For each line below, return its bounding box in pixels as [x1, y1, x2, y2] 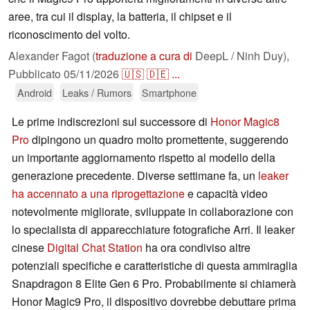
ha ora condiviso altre [143, 239, 250, 256]
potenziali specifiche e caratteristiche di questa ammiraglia [12, 257, 298, 274]
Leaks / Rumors [62, 85, 131, 100]
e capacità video [185, 185, 268, 202]
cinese [12, 239, 47, 256]
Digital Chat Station [47, 239, 143, 256]
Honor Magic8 [210, 113, 280, 130]
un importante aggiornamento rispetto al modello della [12, 149, 275, 166]
